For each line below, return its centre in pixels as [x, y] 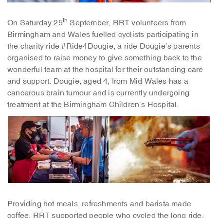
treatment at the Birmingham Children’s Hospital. [93, 104]
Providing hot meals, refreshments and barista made [100, 204]
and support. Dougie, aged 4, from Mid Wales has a [98, 81]
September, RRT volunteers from [127, 23]
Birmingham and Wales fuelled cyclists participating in [103, 34]
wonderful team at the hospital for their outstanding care [105, 69]
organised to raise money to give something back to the [105, 58]
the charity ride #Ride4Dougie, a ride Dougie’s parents [104, 46]
